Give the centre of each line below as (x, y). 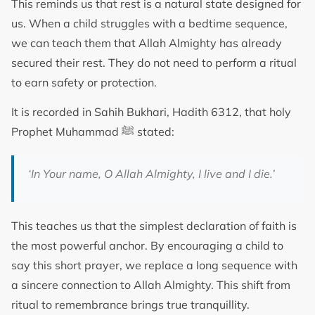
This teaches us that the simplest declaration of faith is (154, 226)
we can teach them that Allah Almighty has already (147, 43)
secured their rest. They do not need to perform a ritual (154, 62)
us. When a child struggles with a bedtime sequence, (149, 23)
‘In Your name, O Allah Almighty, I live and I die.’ (152, 174)
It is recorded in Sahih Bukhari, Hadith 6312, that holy (151, 112)
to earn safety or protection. (85, 82)
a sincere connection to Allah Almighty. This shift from (151, 285)
